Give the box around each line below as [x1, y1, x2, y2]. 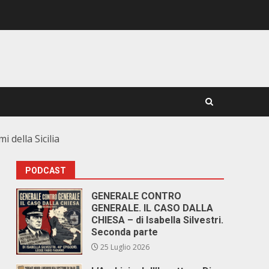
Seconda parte [91, 226, 159, 238]
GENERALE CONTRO [91, 190, 182, 202]
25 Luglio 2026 [98, 242, 150, 252]
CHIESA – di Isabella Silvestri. [91, 214, 224, 226]
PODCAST [25, 166, 67, 175]
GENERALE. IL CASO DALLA [91, 202, 214, 214]
